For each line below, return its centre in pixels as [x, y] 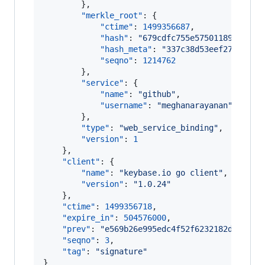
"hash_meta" [126, 49]
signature [121, 251]
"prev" [76, 229]
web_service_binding [169, 128]
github [157, 94]
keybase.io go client [171, 173]
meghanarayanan [195, 105]
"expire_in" [88, 218]
